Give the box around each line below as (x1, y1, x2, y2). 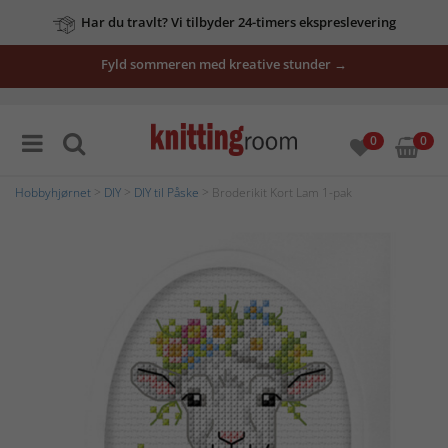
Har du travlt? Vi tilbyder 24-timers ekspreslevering (80, 13, 396, 31)
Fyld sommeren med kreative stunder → (101, 55, 347, 73)
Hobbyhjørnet (15, 184, 91, 201)
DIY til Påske (134, 184, 199, 201)
